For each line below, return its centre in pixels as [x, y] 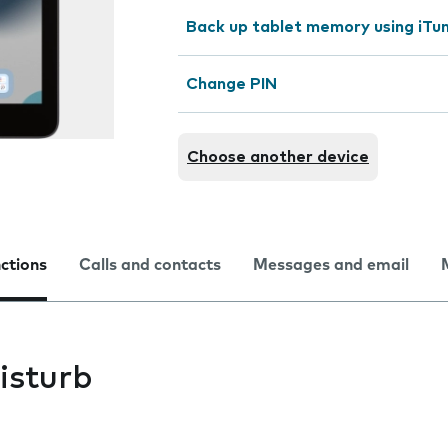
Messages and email [331, 265]
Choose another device [278, 157]
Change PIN [231, 84]
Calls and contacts [150, 265]
